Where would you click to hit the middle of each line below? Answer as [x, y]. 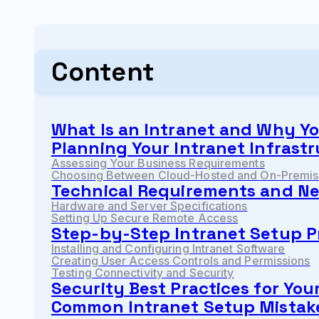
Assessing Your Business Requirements [158, 163]
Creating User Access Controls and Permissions [181, 261]
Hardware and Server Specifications [150, 206]
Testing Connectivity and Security [143, 273]
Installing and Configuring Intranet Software [168, 249]
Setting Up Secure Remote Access [145, 218]
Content [103, 72]
